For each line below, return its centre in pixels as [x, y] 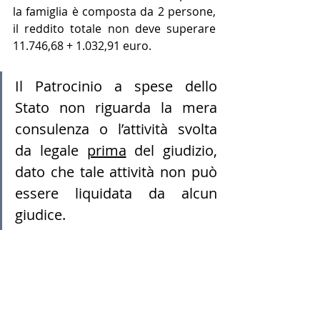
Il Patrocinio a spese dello [116, 86]
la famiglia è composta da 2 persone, [114, 11]
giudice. [40, 215]
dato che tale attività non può [116, 172]
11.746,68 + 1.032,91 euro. [84, 46]
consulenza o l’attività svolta [116, 129]
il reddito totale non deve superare [114, 29]
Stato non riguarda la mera [116, 107]
